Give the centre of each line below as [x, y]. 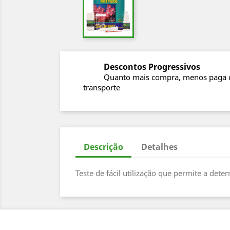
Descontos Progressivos [152, 67]
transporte [102, 88]
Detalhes [160, 147]
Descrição [103, 147]
